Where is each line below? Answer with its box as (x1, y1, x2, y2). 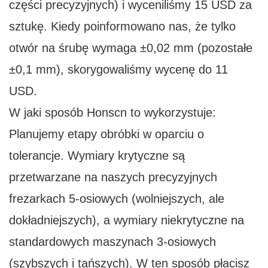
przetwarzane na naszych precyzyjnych (9, 170, 217, 184)
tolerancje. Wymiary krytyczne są (9, 149, 185, 163)
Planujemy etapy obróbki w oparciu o (9, 127, 204, 141)
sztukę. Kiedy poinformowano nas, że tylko (9, 20, 236, 33)
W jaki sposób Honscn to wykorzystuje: (9, 106, 216, 120)
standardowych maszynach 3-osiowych (9, 235, 216, 249)
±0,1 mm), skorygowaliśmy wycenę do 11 (9, 63, 228, 77)
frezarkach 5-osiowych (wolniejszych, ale (9, 192, 224, 206)
